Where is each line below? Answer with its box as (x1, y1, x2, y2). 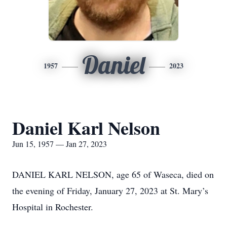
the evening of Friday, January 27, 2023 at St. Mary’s (12, 184, 208, 197)
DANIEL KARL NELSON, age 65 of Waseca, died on (12, 168, 214, 180)
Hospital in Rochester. (12, 201, 93, 213)
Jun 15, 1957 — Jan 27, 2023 (12, 138, 107, 149)
